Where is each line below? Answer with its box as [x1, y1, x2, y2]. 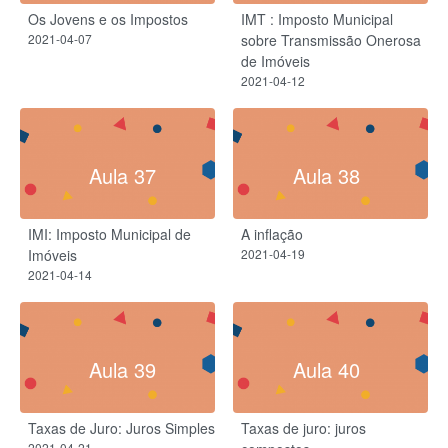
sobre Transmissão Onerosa [241, 29, 421, 50]
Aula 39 [88, 354, 156, 384]
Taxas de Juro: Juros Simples [28, 417, 215, 438]
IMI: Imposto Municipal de [28, 223, 191, 244]
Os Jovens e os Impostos [28, 8, 188, 29]
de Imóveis [241, 50, 310, 71]
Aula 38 [292, 160, 360, 190]
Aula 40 [292, 354, 360, 384]
